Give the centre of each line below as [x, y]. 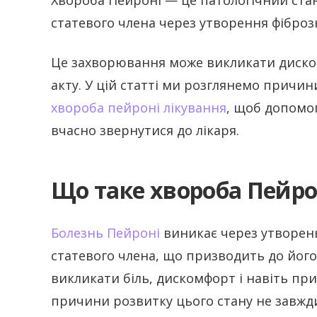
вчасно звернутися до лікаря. [145, 130]
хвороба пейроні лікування [139, 107]
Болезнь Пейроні [105, 232]
